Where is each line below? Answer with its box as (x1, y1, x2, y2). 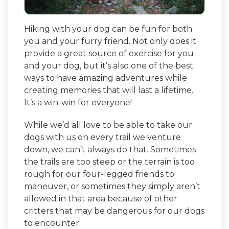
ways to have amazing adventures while (24, 73, 187, 83)
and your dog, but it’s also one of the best (24, 60, 193, 71)
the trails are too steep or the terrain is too (24, 156, 195, 167)
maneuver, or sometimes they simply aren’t (24, 181, 200, 191)
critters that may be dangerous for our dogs (24, 205, 204, 216)
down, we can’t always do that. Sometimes (24, 144, 196, 154)
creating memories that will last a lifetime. (24, 85, 193, 95)
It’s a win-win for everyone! (24, 97, 132, 107)
